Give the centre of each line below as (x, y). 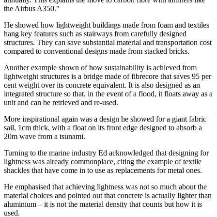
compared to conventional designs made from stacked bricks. (97, 51)
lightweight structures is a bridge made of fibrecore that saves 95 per (108, 76)
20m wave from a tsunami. (45, 136)
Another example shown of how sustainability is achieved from (100, 67)
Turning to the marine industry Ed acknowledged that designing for (106, 153)
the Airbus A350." (32, 8)
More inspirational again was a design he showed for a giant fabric (105, 119)
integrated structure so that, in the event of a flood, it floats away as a (108, 93)
